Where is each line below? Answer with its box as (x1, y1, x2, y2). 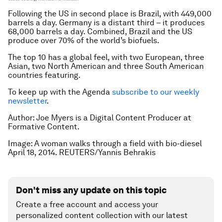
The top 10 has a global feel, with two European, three (8, 52, 204, 62)
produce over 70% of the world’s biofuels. (8, 35, 160, 45)
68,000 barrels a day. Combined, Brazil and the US (8, 26, 192, 36)
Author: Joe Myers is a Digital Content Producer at (8, 112, 191, 122)
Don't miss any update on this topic (16, 184, 166, 195)
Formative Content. (8, 121, 81, 131)
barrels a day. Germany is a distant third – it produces (8, 17, 205, 27)
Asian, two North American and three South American (8, 61, 204, 71)
